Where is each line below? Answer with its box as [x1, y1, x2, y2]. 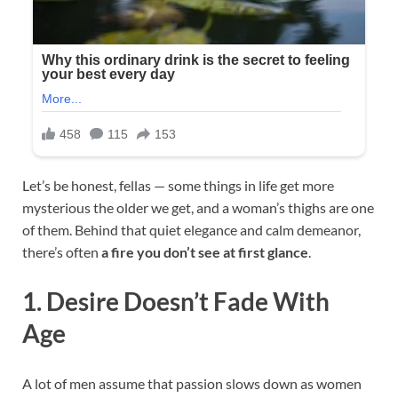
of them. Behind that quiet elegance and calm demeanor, [22, 221, 361, 239]
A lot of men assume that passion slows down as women [22, 374, 362, 392]
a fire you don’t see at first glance [101, 243, 308, 261]
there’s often [22, 243, 101, 261]
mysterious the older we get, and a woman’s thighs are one [22, 199, 374, 217]
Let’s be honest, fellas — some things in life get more [22, 177, 334, 195]
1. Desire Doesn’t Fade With [22, 286, 330, 317]
